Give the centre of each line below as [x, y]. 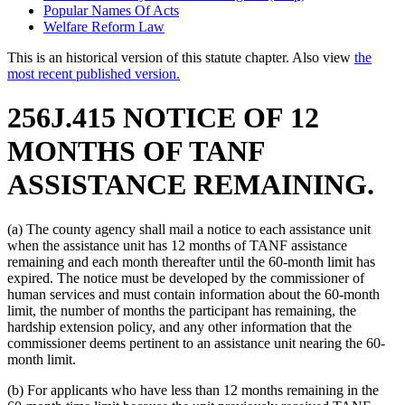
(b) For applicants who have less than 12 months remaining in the [193, 390]
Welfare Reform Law [104, 26]
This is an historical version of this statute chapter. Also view [181, 57]
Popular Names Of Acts [111, 10]
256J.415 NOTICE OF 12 [163, 118]
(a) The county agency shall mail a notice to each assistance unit [189, 229]
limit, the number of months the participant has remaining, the [182, 310]
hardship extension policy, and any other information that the [179, 326]
